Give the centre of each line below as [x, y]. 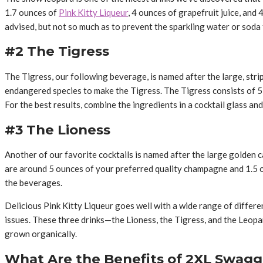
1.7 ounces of [32, 12]
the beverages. [33, 183]
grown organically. [41, 234]
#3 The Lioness [58, 129]
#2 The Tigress [57, 51]
